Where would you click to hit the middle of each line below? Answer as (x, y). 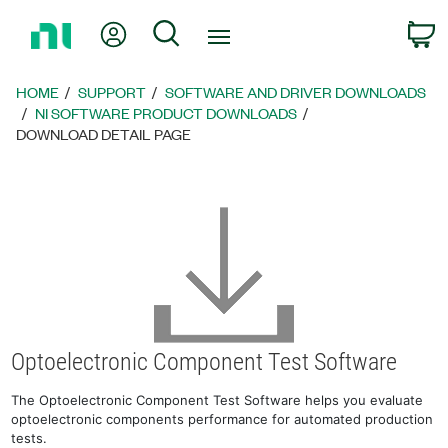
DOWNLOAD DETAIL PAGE (104, 134)
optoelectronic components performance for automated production (222, 419)
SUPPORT (112, 92)
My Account (171, 30)
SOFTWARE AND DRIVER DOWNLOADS (296, 92)
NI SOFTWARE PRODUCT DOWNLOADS (166, 113)
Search (206, 30)
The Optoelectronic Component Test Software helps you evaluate (217, 400)
